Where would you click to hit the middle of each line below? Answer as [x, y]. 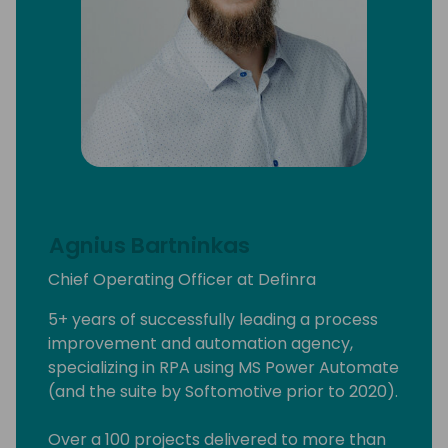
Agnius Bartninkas [149, 246]
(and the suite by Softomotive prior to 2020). [223, 392]
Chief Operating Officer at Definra [182, 280]
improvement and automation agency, [200, 344]
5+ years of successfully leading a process [213, 320]
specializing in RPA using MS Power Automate [223, 368]
